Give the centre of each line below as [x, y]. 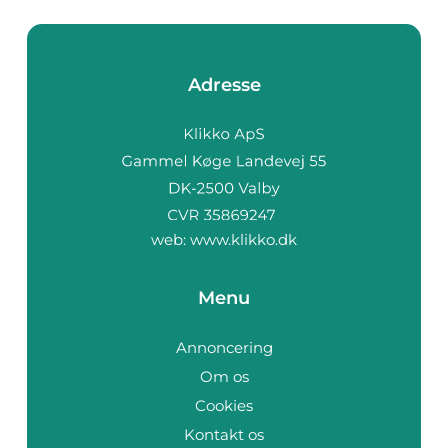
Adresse [224, 85]
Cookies [224, 405]
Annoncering [224, 347]
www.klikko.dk [243, 239]
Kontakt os [224, 434]
